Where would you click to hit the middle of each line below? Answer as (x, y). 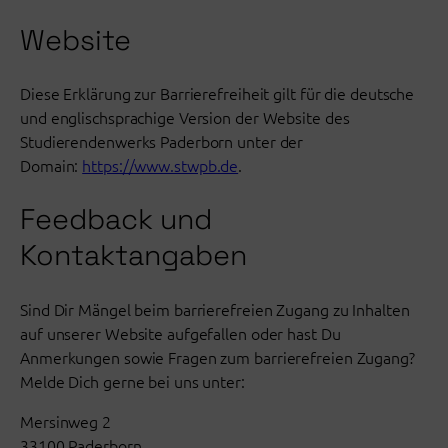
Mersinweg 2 (65, 420)
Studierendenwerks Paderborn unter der (162, 141)
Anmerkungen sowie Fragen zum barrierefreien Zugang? (217, 356)
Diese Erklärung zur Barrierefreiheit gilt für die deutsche (217, 93)
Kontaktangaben (133, 255)
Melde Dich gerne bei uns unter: (132, 380)
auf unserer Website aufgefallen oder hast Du (180, 332)
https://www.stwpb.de (160, 165)
